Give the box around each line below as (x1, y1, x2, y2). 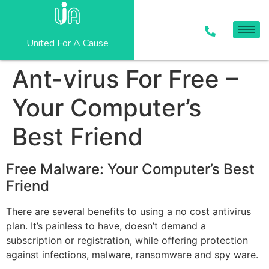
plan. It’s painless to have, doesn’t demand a (6, 219, 206, 232)
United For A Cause (26, 36, 109, 50)
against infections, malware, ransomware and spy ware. (6, 248, 258, 261)
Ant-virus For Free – (12, 64, 238, 94)
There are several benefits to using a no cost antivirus (6, 205, 251, 217)
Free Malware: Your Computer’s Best (6, 160, 255, 178)
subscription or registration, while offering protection (6, 234, 248, 246)
